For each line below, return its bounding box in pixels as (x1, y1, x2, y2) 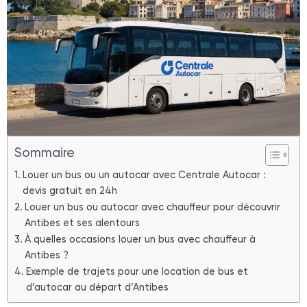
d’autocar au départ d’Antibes (25, 282, 169, 293)
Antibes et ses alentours (24, 217, 140, 229)
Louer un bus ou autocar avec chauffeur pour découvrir (24, 201, 280, 213)
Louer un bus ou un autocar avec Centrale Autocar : (22, 169, 266, 181)
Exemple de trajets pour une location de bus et (25, 266, 248, 278)
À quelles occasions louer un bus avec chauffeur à (24, 234, 256, 245)
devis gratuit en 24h (22, 185, 117, 197)
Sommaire (14, 145, 75, 160)
